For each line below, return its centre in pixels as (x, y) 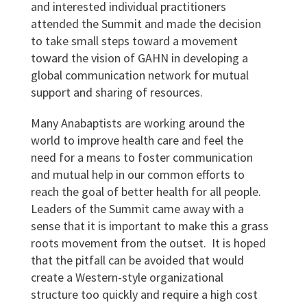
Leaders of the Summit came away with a (137, 209)
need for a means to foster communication (142, 157)
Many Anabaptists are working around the (137, 123)
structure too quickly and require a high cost (144, 294)
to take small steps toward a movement (134, 41)
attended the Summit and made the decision (146, 24)
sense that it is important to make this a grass (149, 226)
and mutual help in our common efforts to (137, 174)
